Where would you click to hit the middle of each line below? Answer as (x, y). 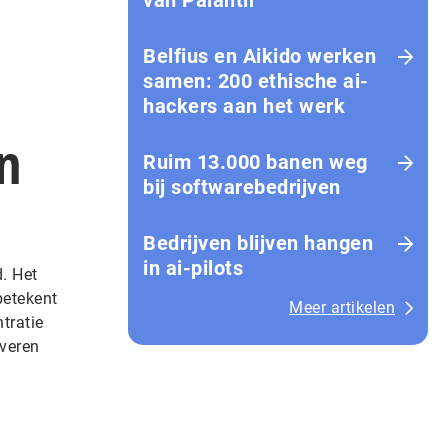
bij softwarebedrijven (242, 187)
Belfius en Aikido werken (259, 56)
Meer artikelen (342, 307)
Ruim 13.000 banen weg (255, 162)
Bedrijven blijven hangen (258, 243)
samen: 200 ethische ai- (256, 81)
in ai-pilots (193, 268)
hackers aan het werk (244, 106)
